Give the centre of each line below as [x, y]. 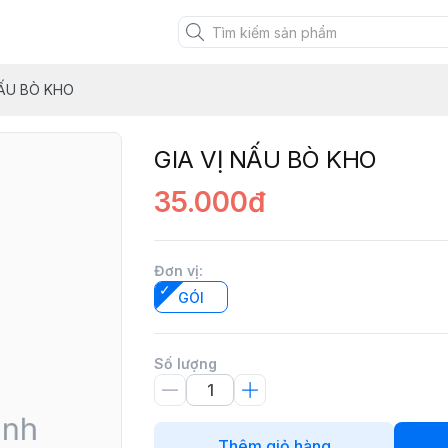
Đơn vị [176, 270]
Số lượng [185, 363]
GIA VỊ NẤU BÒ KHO [265, 159]
